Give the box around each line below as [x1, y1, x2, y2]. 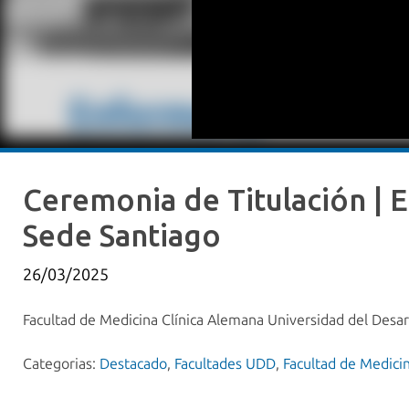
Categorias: [23, 355, 100, 373]
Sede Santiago [23, 218, 221, 252]
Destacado [100, 355, 167, 373]
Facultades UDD [174, 355, 276, 373]
